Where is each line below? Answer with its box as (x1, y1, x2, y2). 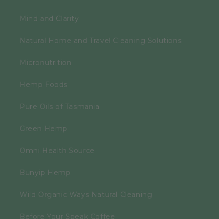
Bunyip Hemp (20, 168, 71, 177)
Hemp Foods (20, 80, 67, 89)
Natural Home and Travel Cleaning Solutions (20, 36, 182, 45)
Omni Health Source (20, 146, 95, 155)
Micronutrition (20, 58, 72, 67)
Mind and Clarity (20, 14, 79, 23)
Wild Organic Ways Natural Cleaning (20, 190, 153, 199)
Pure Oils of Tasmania (20, 102, 100, 111)
